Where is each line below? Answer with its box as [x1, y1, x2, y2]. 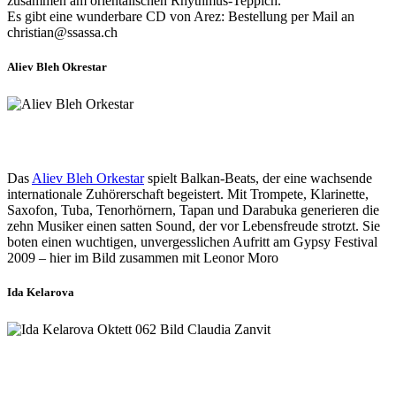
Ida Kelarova [7, 286, 74, 300]
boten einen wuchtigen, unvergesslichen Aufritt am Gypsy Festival [7, 234, 377, 250]
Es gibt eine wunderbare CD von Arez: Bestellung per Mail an [7, 9, 354, 25]
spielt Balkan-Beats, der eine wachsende [144, 171, 372, 187]
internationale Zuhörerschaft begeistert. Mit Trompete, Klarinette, [7, 187, 369, 202]
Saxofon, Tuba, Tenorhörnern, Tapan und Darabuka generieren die [7, 202, 379, 218]
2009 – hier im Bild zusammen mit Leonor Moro [7, 250, 278, 266]
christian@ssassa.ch [7, 25, 118, 41]
